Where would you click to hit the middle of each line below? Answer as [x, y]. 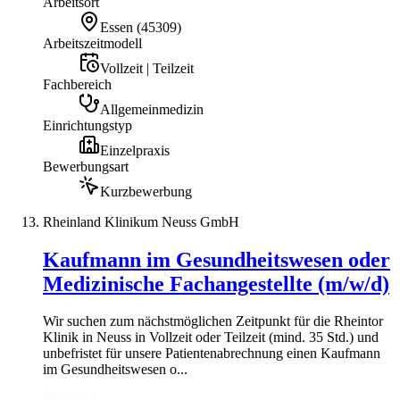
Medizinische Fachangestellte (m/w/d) [216, 283]
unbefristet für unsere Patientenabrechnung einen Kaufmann [212, 354]
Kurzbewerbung [146, 191]
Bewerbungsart [86, 166]
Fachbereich [77, 84]
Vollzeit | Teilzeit [147, 68]
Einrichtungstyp [87, 125]
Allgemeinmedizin [152, 109]
